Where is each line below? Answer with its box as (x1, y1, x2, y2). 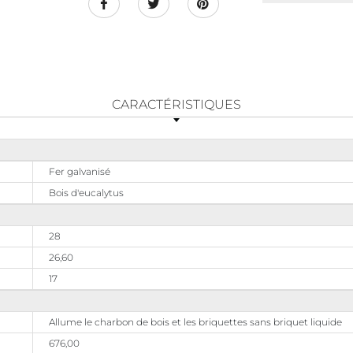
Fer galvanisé (49, 165, 110, 177)
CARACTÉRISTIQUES (112, 97, 241, 112)
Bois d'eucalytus (49, 187, 124, 199)
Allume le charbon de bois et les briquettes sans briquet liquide (49, 316, 342, 328)
